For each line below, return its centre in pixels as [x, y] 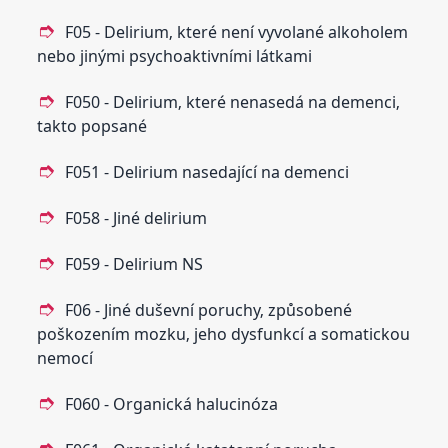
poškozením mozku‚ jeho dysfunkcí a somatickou [224, 333]
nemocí [65, 357]
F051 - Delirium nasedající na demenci [207, 171]
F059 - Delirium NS [134, 263]
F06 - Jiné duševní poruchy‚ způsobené [209, 309]
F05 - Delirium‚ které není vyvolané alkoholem [237, 31]
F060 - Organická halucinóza [172, 403]
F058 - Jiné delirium [136, 217]
